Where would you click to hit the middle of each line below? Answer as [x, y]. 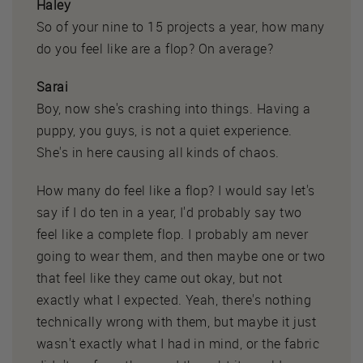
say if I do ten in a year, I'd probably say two [169, 212]
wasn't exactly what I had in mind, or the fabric [178, 343]
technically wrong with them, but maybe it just [177, 321]
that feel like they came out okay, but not [160, 278]
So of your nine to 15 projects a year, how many [181, 26]
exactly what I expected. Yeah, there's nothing [174, 299]
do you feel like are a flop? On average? [155, 48]
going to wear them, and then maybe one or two [181, 256]
